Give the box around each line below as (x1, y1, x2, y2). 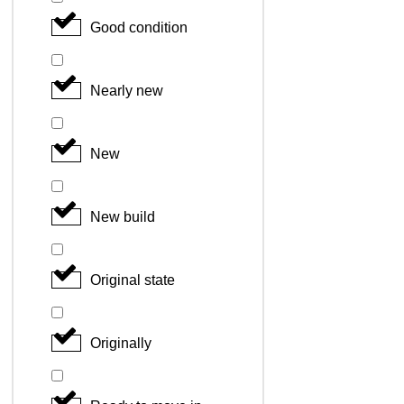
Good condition (90, 19, 188, 35)
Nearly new (90, 82, 163, 98)
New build (90, 208, 155, 225)
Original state (90, 271, 175, 288)
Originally (90, 335, 151, 351)
